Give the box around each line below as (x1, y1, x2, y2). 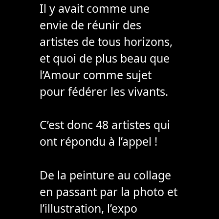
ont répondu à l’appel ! (39, 133, 157, 150)
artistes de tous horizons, (39, 33, 173, 49)
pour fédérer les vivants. (39, 83, 168, 99)
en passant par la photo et (39, 184, 177, 200)
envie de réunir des (39, 17, 141, 33)
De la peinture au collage (39, 167, 171, 183)
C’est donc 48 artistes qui (39, 117, 170, 133)
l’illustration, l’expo (39, 200, 137, 217)
